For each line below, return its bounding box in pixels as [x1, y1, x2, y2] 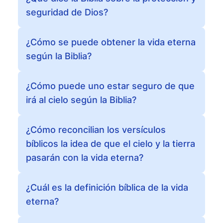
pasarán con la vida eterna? [26, 152, 143, 163]
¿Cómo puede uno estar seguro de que [26, 81, 195, 91]
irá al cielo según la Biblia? [26, 95, 136, 105]
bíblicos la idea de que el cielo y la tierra [26, 138, 195, 149]
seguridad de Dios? [26, 7, 108, 17]
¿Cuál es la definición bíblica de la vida [26, 182, 188, 193]
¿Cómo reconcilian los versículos [26, 124, 166, 135]
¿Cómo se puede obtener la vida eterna [26, 37, 196, 47]
